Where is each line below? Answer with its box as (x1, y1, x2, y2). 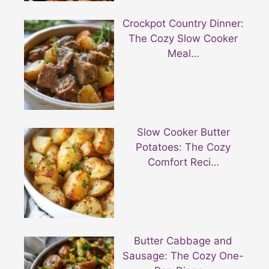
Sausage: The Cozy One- (122, 249, 244, 262)
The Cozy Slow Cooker (128, 32, 238, 45)
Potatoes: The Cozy (136, 141, 231, 154)
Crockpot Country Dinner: (122, 17, 244, 30)
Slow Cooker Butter (136, 126, 230, 139)
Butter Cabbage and (134, 234, 233, 247)
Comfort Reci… (147, 156, 219, 169)
